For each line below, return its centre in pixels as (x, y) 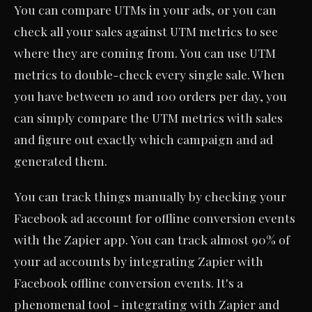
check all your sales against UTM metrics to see (146, 31)
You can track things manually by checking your (150, 196)
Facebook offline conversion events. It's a (128, 282)
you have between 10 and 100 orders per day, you (150, 95)
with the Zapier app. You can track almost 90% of (152, 239)
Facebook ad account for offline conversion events (155, 217)
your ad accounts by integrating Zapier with (139, 260)
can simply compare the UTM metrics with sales (148, 117)
